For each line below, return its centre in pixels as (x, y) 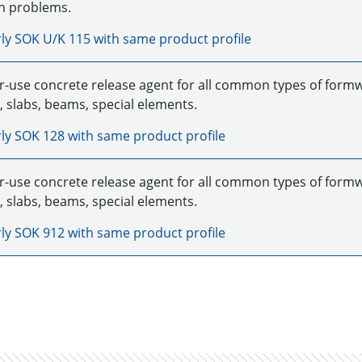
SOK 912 (39, 233)
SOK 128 (39, 136)
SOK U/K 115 (52, 39)
